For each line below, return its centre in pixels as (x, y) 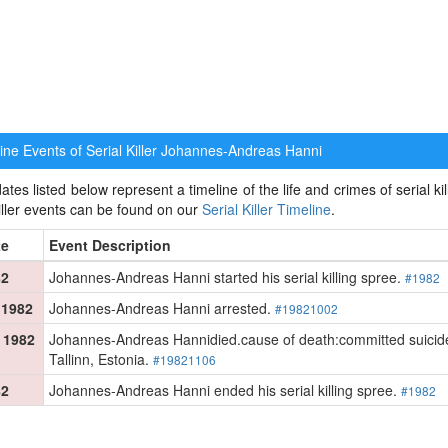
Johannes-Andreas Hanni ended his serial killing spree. (224, 389)
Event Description (109, 244)
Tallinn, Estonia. (100, 358)
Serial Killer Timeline (266, 208)
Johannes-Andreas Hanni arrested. (161, 307)
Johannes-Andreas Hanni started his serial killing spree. (226, 276)
